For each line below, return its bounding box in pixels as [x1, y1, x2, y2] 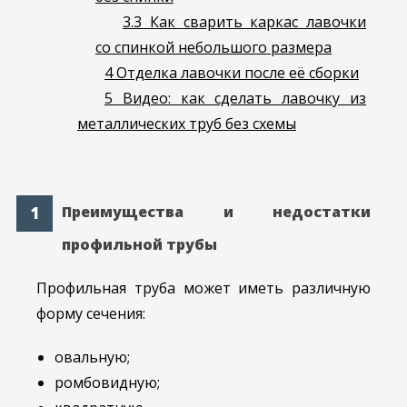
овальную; [55, 347, 130, 368]
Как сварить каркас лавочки [142, 12, 366, 33]
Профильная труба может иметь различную [36, 278, 371, 299]
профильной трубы [62, 234, 217, 255]
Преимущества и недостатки [62, 202, 371, 223]
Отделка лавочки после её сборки [113, 63, 359, 84]
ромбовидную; [55, 372, 160, 393]
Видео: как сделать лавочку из [113, 88, 366, 109]
